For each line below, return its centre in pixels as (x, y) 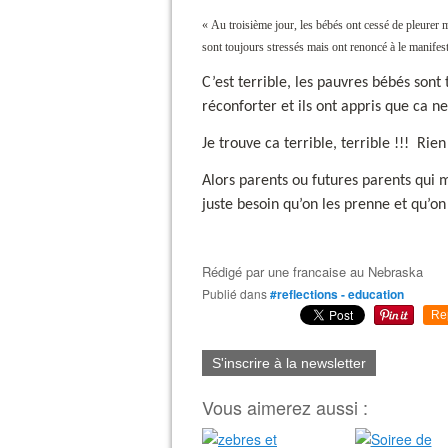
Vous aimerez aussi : (285, 407)
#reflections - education (337, 294)
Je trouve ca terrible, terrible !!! (305, 143)
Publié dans (238, 294)
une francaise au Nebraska (345, 272)
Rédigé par (235, 272)
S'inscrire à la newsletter (289, 363)
